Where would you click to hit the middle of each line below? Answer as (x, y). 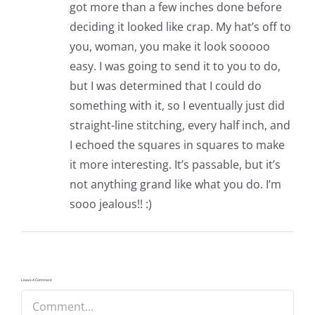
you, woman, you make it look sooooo (169, 46)
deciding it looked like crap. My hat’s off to (180, 26)
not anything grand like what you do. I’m (175, 184)
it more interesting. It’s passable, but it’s (175, 164)
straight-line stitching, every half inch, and (180, 125)
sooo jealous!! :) (110, 204)
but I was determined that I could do (165, 85)
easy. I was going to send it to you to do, (175, 66)
